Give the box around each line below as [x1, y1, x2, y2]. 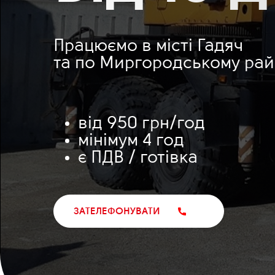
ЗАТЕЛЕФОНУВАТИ [74, 207, 160, 217]
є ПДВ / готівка [78, 150, 198, 167]
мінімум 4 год [78, 133, 184, 150]
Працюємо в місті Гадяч [53, 38, 243, 55]
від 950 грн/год [78, 115, 205, 133]
